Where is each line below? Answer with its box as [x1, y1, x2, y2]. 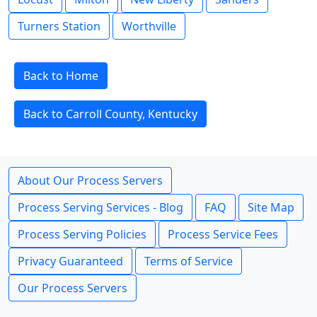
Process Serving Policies [18, 226, 146, 242]
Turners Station [18, 18, 100, 34]
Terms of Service [144, 253, 233, 269]
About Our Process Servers [18, 173, 163, 188]
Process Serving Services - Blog [18, 200, 183, 215]
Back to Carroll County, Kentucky [23, 106, 197, 122]
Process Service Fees [168, 226, 278, 242]
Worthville [122, 18, 176, 34]
